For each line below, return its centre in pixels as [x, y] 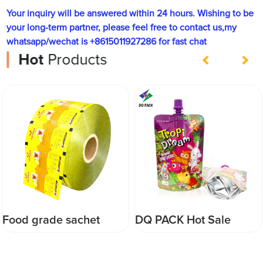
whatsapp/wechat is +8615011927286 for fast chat [107, 42]
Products [75, 60]
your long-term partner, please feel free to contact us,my [122, 28]
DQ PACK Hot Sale [182, 220]
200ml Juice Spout [183, 237]
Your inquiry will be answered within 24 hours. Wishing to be [130, 14]
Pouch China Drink [183, 255]
